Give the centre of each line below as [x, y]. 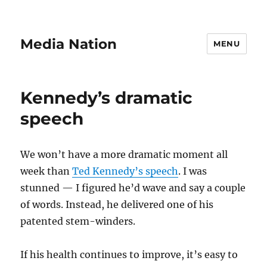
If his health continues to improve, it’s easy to [129, 254]
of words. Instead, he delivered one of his [117, 204]
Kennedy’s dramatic [107, 98]
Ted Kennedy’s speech [125, 171]
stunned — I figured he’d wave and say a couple [133, 188]
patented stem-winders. [78, 221]
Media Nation [69, 44]
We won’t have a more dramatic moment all [124, 154]
